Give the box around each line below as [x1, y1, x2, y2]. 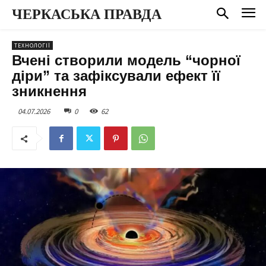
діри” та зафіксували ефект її [12, 67, 220, 84]
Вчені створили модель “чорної [12, 52, 240, 68]
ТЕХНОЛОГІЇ [14, 41, 50, 49]
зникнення [12, 83, 87, 99]
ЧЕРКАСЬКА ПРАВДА [12, 7, 161, 22]
